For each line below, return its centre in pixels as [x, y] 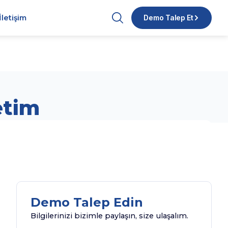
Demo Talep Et [168, 18]
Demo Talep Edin [87, 203]
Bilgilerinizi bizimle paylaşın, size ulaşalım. [110, 216]
